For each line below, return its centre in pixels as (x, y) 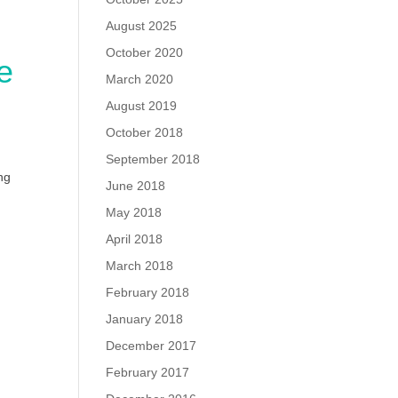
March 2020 (140, 79)
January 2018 (145, 318)
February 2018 (148, 292)
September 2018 (153, 159)
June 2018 (136, 185)
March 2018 (140, 265)
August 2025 (142, 25)
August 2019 (142, 105)
